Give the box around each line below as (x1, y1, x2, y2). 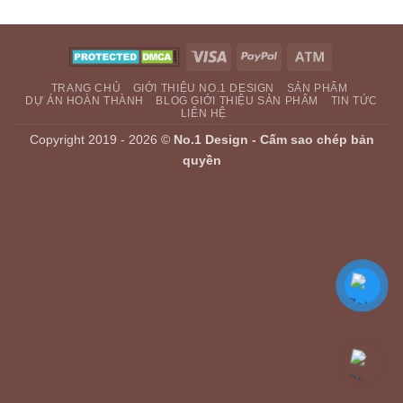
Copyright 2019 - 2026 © (29, 132, 174, 148)
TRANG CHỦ (50, 82, 121, 95)
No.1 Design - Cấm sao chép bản (173, 132, 374, 148)
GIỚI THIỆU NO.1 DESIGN (132, 82, 275, 95)
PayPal (275, 47, 316, 62)
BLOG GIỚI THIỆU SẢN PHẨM (156, 94, 319, 108)
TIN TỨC (330, 94, 378, 108)
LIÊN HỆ (180, 107, 228, 121)
